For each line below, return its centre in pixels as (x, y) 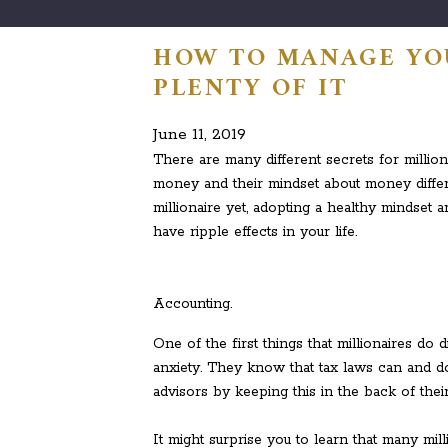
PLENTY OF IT (250, 88)
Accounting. (192, 303)
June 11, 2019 (199, 134)
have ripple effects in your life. (255, 231)
